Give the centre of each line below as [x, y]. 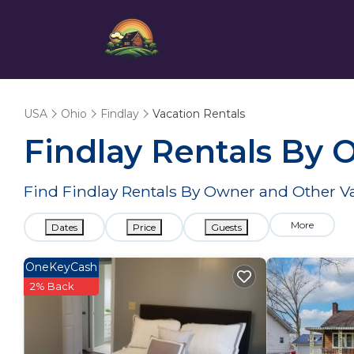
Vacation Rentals [199, 114]
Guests [226, 227]
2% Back [52, 286]
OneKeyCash [61, 267]
